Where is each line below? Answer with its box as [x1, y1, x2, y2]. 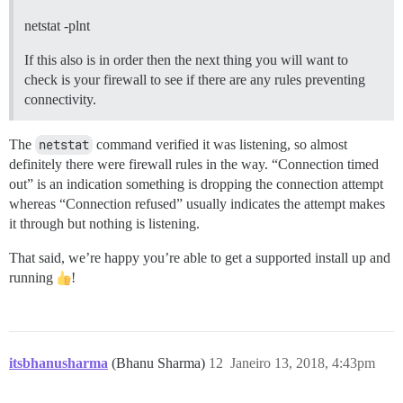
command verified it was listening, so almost [93, 137, 347, 153]
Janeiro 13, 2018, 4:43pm [230, 355, 375, 372]
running [9, 270, 57, 286]
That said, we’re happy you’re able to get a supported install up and [9, 250, 390, 266]
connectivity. [24, 92, 96, 108]
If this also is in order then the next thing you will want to [24, 52, 348, 68]
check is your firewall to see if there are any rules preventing [24, 72, 365, 88]
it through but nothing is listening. [9, 216, 200, 232]
